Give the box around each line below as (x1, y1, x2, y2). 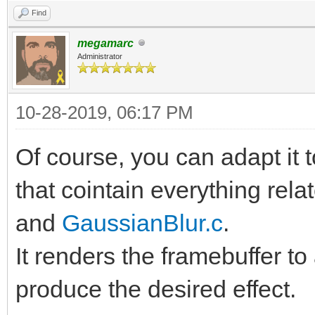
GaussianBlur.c (62, 209, 223, 236)
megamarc (77, 37, 134, 49)
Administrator (77, 51, 122, 60)
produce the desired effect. (15, 275, 296, 302)
